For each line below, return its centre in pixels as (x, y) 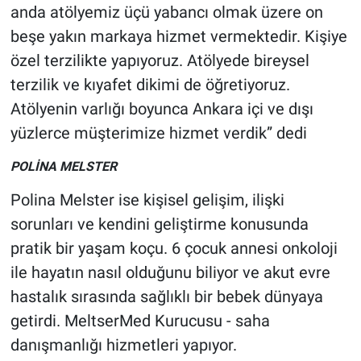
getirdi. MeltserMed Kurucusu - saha (140, 320)
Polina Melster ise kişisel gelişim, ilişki (147, 199)
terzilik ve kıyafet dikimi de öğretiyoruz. (150, 84)
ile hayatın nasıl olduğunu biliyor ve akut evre (170, 272)
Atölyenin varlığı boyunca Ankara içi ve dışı (162, 108)
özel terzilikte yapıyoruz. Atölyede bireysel (160, 60)
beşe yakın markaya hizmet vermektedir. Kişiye (178, 36)
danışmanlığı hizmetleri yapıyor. (123, 344)
